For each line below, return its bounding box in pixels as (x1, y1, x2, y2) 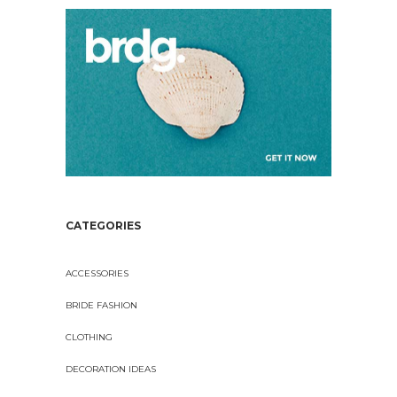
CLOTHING (66, 331, 113, 344)
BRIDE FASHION (66, 300, 137, 312)
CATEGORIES (66, 219, 141, 233)
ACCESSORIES (66, 268, 128, 280)
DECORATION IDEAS (66, 363, 156, 376)
